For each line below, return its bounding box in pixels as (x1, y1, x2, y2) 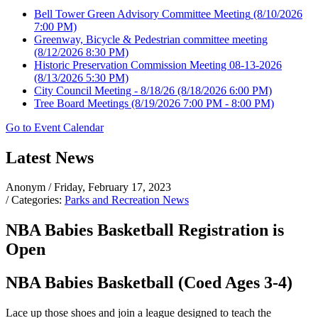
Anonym (6, 181, 48, 194)
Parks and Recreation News (65, 194, 189, 207)
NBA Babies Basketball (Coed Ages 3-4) (6, 273, 292, 292)
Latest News (6, 148, 94, 167)
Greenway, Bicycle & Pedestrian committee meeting (34, 33, 268, 45)
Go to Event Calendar (6, 121, 104, 133)
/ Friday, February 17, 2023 (48, 181, 171, 194)
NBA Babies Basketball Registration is (6, 221, 284, 240)
